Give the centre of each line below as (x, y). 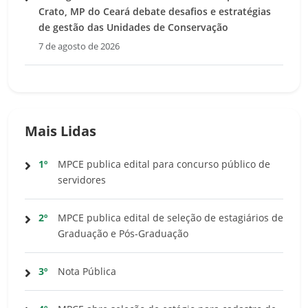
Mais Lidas (60, 131)
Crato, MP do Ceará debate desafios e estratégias (155, 11)
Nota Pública (87, 271)
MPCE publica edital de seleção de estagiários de (170, 217)
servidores (82, 179)
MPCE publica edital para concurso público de (164, 164)
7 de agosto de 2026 (79, 46)
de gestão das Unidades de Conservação (133, 27)
